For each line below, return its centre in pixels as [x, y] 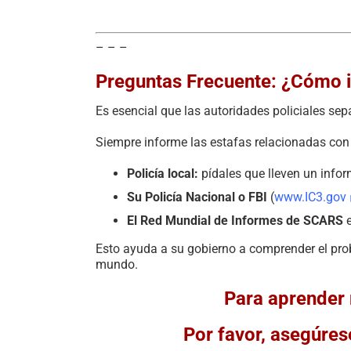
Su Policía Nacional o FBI [197, 197]
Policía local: [163, 173]
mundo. [117, 264]
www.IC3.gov [310, 197]
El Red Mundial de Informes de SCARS [235, 220]
